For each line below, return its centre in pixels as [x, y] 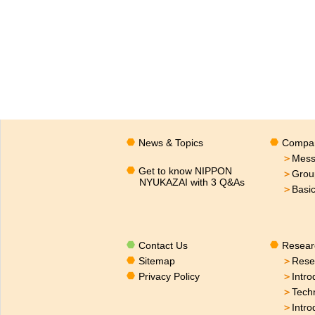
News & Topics [171, 143]
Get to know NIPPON [185, 171]
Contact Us [163, 245]
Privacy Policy [169, 276]
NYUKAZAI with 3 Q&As [192, 182]
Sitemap [156, 261]
